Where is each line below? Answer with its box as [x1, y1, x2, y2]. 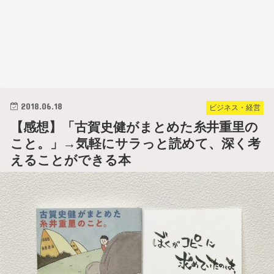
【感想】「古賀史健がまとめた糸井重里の [10, 119, 259, 134]
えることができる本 [10, 152, 131, 167]
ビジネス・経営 [209, 103, 261, 113]
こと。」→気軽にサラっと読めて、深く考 [10, 136, 261, 150]
